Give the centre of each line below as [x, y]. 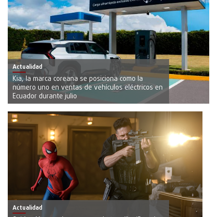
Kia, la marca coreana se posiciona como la [78, 79]
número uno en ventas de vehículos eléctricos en [88, 88]
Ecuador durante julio [45, 96]
